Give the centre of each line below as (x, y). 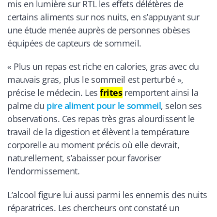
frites (111, 93)
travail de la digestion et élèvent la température (98, 132)
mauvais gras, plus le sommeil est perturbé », (95, 80)
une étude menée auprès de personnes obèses (99, 30)
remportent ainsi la (160, 93)
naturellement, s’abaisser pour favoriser (84, 158)
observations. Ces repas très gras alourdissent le (101, 119)
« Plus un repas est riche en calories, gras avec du (103, 67)
